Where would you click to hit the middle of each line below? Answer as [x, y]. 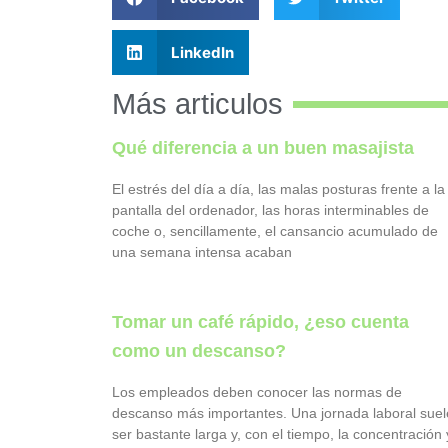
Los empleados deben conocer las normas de [257, 392]
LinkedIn [202, 52]
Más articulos [197, 104]
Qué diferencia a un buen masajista [263, 148]
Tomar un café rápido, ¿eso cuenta [260, 322]
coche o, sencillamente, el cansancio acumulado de [275, 231]
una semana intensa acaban [202, 252]
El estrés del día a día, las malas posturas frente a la [278, 189]
